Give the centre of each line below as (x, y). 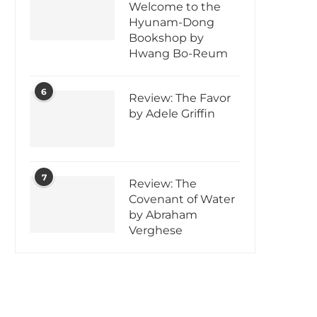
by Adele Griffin (172, 114)
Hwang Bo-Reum (178, 54)
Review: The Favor (180, 98)
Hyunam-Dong (172, 23)
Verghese (156, 231)
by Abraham (163, 215)
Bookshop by (166, 38)
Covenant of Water (182, 200)
